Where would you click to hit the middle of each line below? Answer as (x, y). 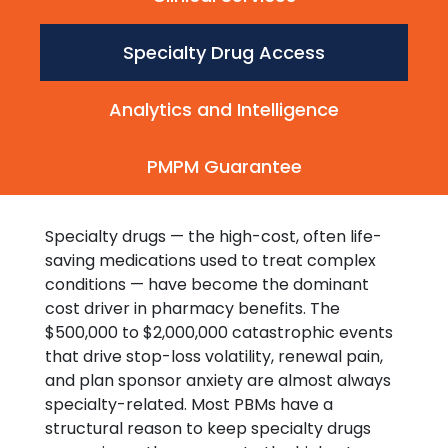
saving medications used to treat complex (210, 260)
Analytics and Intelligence (224, 109)
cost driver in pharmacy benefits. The (192, 308)
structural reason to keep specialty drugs (208, 428)
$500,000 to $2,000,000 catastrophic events (219, 332)
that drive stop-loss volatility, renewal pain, (214, 356)
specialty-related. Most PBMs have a (189, 404)
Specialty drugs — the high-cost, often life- (213, 236)
